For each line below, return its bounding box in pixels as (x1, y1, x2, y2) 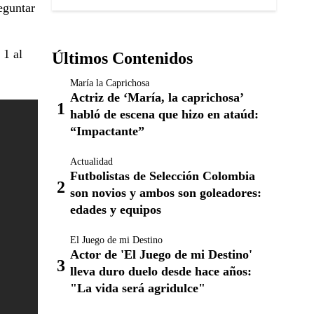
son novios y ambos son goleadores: (70, 186, 261, 200)
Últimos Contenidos (52, 49, 193, 67)
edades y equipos (70, 203, 161, 217)
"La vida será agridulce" (70, 281, 205, 295)
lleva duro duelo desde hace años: (70, 264, 252, 278)
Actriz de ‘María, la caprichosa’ (70, 90, 243, 104)
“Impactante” (70, 124, 144, 138)
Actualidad (70, 156, 113, 167)
